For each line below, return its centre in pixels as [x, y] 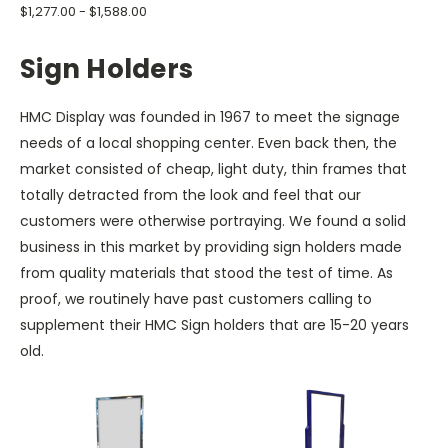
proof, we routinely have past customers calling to [196, 298]
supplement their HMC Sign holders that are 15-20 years [214, 324]
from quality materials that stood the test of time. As [206, 272]
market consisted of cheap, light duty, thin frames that [213, 168]
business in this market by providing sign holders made [211, 246]
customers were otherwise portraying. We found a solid [213, 220]
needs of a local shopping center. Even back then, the [208, 142]
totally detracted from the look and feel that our [190, 194]
